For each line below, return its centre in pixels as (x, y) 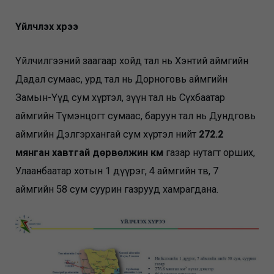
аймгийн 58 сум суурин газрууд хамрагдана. (117, 189)
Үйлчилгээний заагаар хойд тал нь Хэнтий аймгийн (132, 61)
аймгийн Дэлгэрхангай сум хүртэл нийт (107, 134)
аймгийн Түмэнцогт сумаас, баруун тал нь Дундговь (136, 116)
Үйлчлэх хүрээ (47, 26)
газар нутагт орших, (209, 152)
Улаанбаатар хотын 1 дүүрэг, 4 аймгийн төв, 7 (117, 171)
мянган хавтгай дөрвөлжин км (90, 152)
